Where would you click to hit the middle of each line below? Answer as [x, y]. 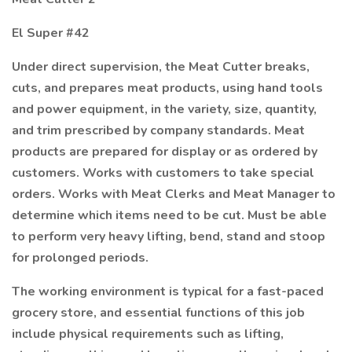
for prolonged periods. [80, 258]
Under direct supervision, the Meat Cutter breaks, [161, 67]
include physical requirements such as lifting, [148, 334]
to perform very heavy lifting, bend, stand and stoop [169, 236]
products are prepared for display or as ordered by [165, 152]
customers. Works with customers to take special [163, 173]
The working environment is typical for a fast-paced [168, 291]
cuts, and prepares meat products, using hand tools [167, 88]
